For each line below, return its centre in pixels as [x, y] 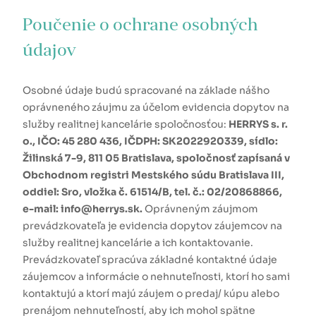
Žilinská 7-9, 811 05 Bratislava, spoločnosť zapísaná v [156, 158]
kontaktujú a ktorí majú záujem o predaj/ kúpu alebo [151, 293]
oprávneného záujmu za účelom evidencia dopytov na [156, 107]
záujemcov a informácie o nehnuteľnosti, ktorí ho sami [156, 276]
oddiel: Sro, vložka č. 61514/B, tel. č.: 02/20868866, [152, 192]
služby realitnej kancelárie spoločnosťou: [126, 124]
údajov [49, 51]
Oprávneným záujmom [201, 209]
